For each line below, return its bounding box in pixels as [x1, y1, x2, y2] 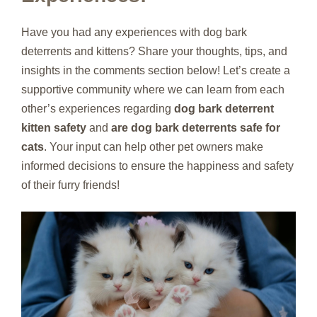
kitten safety [21, 122, 86, 134]
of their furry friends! [21, 179, 120, 191]
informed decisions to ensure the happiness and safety [21, 160, 294, 172]
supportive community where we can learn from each [21, 83, 284, 96]
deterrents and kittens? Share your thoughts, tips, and [21, 45, 287, 57]
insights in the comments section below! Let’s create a [21, 64, 290, 76]
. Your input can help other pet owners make [44, 141, 263, 153]
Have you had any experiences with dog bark [21, 26, 247, 38]
